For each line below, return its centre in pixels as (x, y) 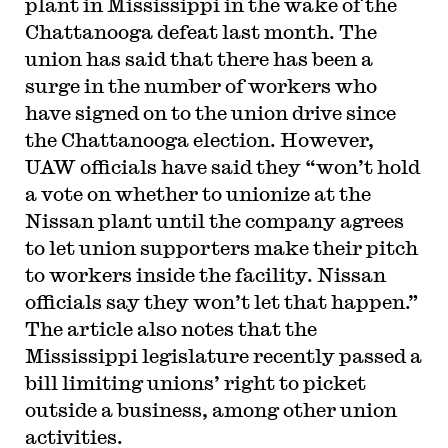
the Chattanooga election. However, (199, 139)
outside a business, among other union (210, 409)
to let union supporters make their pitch (221, 247)
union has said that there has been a (198, 58)
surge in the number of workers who (200, 85)
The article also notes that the (170, 328)
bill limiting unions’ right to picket (195, 382)
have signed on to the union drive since (210, 112)
